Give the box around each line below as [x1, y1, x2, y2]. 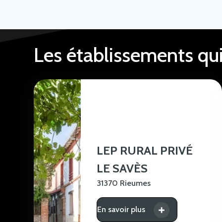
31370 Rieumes [97, 178, 151, 188]
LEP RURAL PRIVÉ [97, 143, 193, 158]
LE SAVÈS [97, 161, 148, 176]
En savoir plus [97, 205, 145, 215]
